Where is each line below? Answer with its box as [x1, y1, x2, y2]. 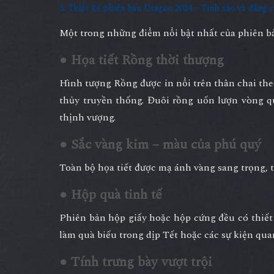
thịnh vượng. [59, 109, 116, 125]
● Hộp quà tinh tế [59, 184, 162, 205]
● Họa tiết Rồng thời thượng [59, 50, 224, 70]
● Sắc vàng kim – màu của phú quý [59, 134, 261, 155]
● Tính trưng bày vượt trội [59, 251, 212, 272]
